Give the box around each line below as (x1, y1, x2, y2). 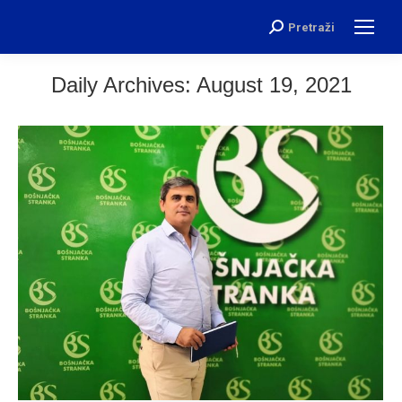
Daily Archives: (50, 73, 197, 97)
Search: (268, 22, 314, 39)
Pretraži (288, 20, 335, 34)
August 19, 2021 (196, 73, 352, 97)
